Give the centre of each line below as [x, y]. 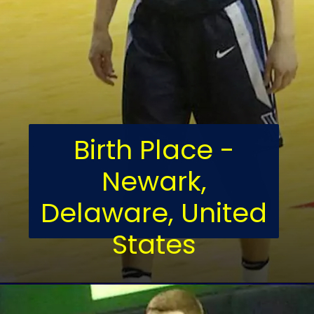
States [154, 245]
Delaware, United [154, 213]
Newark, [154, 182]
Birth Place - [154, 150]
